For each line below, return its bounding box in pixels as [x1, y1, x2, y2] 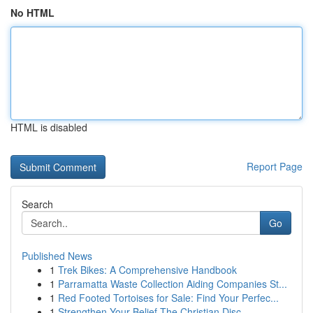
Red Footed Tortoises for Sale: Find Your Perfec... [58, 291, 279, 305]
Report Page [247, 159, 303, 173]
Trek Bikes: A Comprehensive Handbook [58, 263, 237, 277]
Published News [22, 249, 92, 263]
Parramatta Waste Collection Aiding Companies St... [58, 277, 287, 291]
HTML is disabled [10, 120, 87, 134]
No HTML [10, 6, 54, 20]
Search [22, 197, 53, 211]
